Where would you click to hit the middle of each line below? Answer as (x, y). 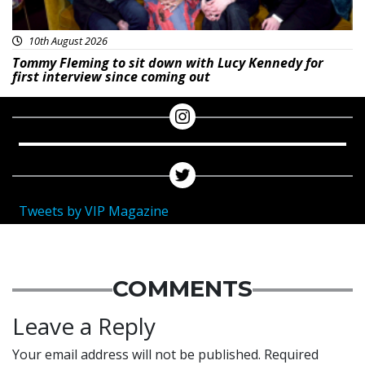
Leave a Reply (84, 326)
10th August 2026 (67, 41)
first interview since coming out (111, 77)
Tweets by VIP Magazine (94, 211)
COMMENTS (182, 289)
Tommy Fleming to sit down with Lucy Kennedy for (168, 63)
